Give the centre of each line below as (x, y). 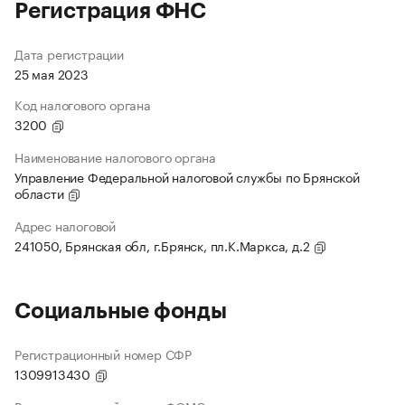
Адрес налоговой (65, 226)
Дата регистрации (69, 54)
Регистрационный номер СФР (103, 354)
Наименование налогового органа (115, 157)
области (41, 193)
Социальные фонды (121, 311)
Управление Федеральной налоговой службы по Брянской (187, 177)
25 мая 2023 (52, 74)
